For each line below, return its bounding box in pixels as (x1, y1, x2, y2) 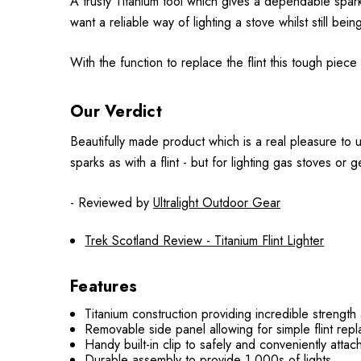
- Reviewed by (70, 193, 153, 212)
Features (70, 275, 137, 298)
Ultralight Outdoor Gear (153, 193, 280, 212)
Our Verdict (70, 100, 162, 123)
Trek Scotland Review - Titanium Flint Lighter (85, 231, 325, 250)
